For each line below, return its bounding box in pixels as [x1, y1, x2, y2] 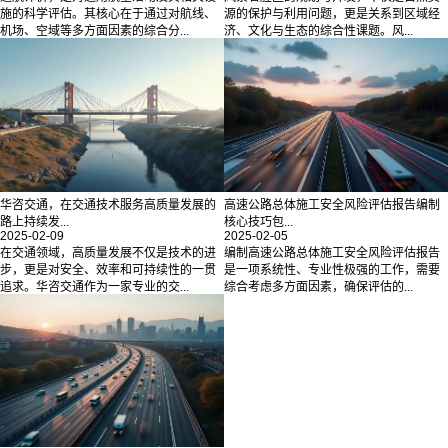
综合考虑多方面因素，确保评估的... [224, 279, 413, 294]
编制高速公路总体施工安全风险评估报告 [224, 245, 440, 260]
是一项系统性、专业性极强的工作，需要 [224, 262, 440, 277]
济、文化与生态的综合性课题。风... [224, 24, 413, 39]
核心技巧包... [224, 214, 293, 229]
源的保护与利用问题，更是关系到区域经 [224, 7, 440, 22]
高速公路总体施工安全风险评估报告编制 [224, 197, 440, 212]
